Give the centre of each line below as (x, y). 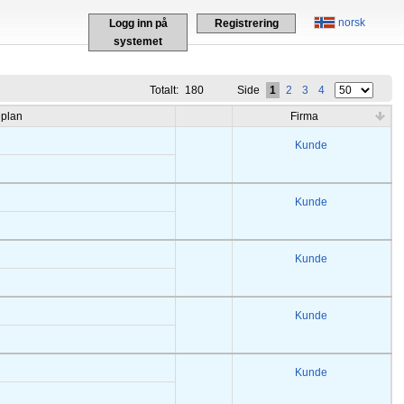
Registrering (246, 23)
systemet (138, 41)
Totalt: (166, 90)
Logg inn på (138, 23)
